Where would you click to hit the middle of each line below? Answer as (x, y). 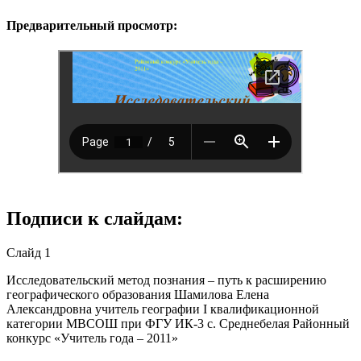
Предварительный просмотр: (92, 25)
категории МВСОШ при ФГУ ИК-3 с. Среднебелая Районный (178, 323)
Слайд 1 (29, 252)
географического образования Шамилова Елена (138, 294)
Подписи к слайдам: (95, 218)
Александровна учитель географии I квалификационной (163, 309)
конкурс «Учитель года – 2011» (92, 338)
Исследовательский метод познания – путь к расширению (166, 280)
